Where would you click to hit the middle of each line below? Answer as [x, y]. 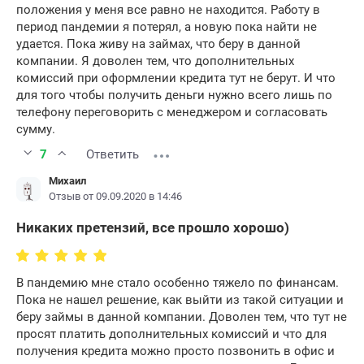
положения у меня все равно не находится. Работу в [168, 10]
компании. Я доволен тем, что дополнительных [155, 61]
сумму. [36, 130]
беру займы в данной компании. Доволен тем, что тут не [182, 317]
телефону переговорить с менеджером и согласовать [172, 113]
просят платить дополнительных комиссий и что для [171, 334]
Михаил [67, 181]
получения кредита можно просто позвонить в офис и [175, 351]
